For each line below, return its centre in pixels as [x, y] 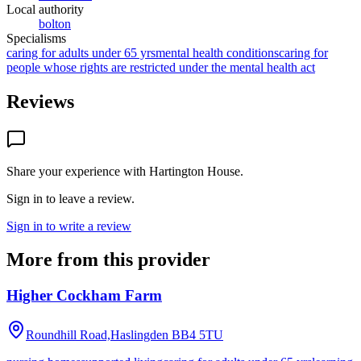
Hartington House [195, 171]
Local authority [45, 9]
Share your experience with [78, 171]
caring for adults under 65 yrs [81, 52]
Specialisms [36, 38]
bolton [55, 23]
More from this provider [108, 260]
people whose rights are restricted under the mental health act [161, 67]
